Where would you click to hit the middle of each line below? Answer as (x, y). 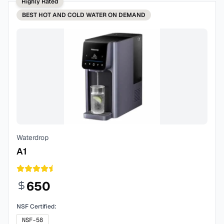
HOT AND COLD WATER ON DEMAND (92, 15)
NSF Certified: (36, 206)
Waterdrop (32, 137)
